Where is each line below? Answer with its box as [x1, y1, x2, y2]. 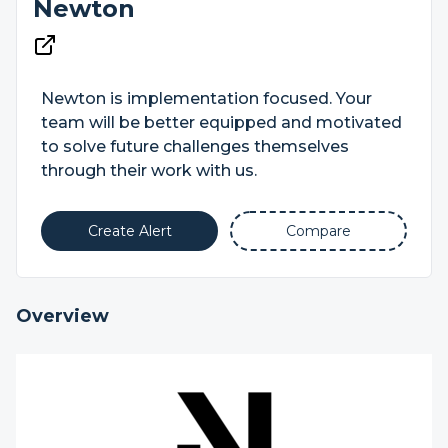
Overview [16, 305, 109, 327]
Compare [286, 222, 351, 240]
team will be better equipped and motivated [41, 113, 402, 132]
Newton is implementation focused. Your [41, 89, 372, 108]
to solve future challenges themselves [41, 137, 349, 156]
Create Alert [87, 222, 172, 240]
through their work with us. [41, 161, 257, 180]
